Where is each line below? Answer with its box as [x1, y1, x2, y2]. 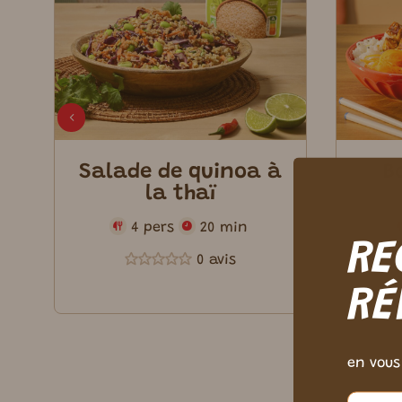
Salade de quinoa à [79, 162, 282, 183]
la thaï [144, 183, 216, 205]
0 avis [196, 253, 236, 268]
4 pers [130, 221, 174, 235]
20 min [199, 221, 248, 235]
